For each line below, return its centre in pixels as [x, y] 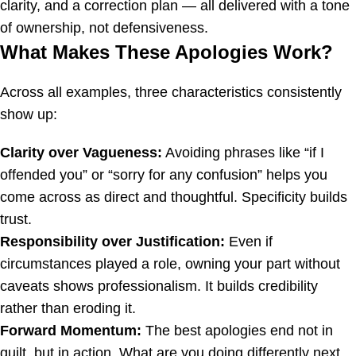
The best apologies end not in [237, 330]
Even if [249, 241]
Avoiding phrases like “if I [243, 152]
